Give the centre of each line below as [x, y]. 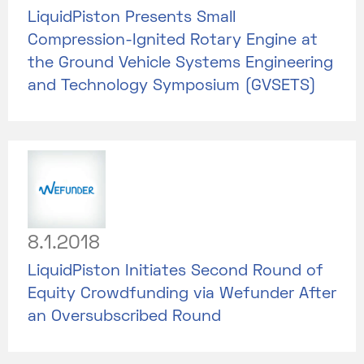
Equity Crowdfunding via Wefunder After [182, 294]
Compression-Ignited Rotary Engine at [173, 40]
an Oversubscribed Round [124, 316]
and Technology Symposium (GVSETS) [172, 86]
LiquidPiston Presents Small [132, 17]
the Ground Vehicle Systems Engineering [180, 63]
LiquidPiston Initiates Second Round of [175, 271]
